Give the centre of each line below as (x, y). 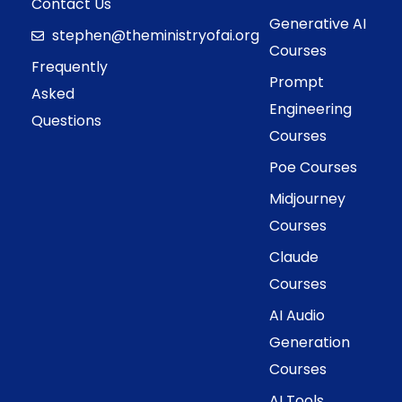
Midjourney (308, 199)
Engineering (311, 109)
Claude (294, 257)
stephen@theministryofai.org (155, 35)
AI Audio (297, 315)
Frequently (70, 66)
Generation (310, 342)
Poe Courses (314, 167)
